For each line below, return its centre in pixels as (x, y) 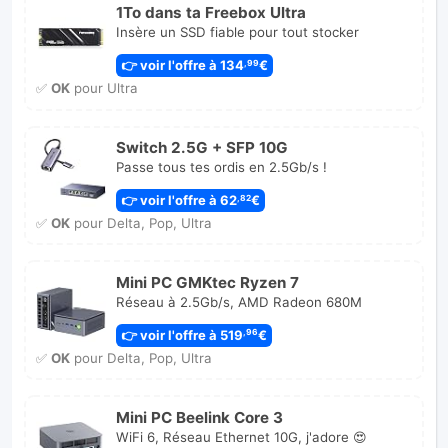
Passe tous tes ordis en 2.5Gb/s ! (221, 167)
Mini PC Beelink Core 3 (199, 417)
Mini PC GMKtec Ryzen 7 (207, 282)
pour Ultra (103, 87)
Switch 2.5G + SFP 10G (201, 148)
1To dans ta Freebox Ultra (210, 13)
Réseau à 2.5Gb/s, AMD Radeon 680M (238, 301)
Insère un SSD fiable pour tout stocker (237, 32)
